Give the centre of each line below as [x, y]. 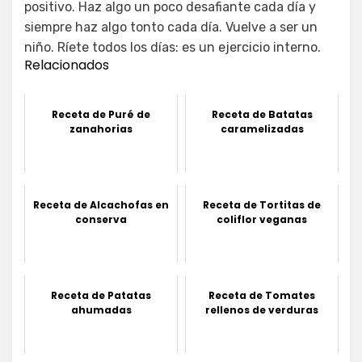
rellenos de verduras [262, 309]
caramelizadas [262, 128]
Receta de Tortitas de [262, 204]
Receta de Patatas [101, 295]
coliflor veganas [262, 219]
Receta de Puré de [101, 114]
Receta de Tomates [262, 295]
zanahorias [101, 128]
